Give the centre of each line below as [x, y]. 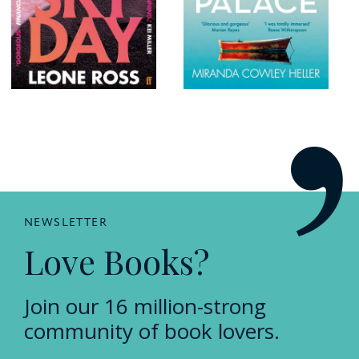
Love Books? [117, 261]
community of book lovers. [152, 331]
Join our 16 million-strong [145, 306]
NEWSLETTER [66, 222]
